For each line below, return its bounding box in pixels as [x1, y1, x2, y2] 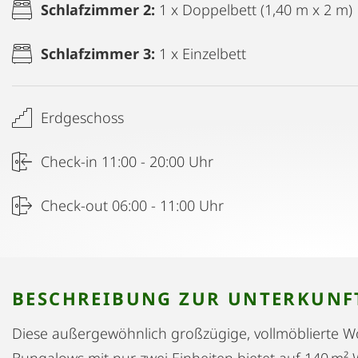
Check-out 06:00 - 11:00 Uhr [41, 195, 224, 215]
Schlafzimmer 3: [41, 43, 159, 63]
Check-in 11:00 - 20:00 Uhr [41, 151, 213, 171]
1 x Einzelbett [159, 43, 246, 63]
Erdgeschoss [41, 107, 124, 127]
